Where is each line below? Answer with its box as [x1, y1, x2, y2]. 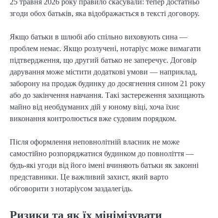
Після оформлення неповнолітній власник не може [10, 138, 180, 146]
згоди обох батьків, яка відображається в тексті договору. [10, 9, 200, 18]
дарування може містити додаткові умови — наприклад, [10, 68, 197, 76]
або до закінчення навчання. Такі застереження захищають [10, 91, 204, 100]
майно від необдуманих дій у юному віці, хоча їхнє [10, 103, 180, 111]
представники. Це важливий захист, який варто [10, 173, 168, 182]
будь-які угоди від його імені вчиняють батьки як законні [10, 161, 199, 170]
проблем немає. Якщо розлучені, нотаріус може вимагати [10, 44, 201, 53]
